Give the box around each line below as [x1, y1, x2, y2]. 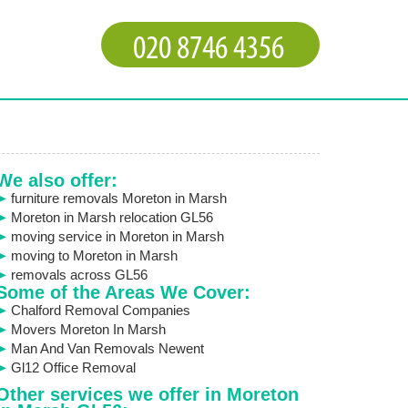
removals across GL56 [10, 267, 148, 282]
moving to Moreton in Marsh [10, 248, 178, 263]
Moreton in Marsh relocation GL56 [10, 209, 213, 225]
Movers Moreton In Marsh [10, 321, 166, 337]
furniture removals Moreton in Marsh [10, 190, 227, 206]
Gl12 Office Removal [10, 360, 136, 375]
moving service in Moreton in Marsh [10, 229, 224, 244]
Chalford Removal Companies [10, 302, 190, 318]
